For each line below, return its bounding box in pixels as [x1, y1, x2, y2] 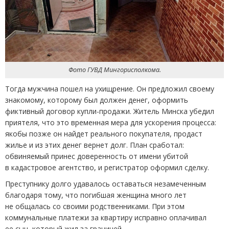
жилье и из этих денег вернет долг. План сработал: [5, 140, 184, 150]
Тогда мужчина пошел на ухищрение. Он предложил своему [5, 84, 214, 94]
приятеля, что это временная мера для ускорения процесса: [5, 118, 216, 128]
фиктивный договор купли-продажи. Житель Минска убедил [5, 106, 214, 117]
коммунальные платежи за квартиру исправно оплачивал [5, 213, 207, 223]
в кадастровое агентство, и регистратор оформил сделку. [5, 163, 209, 173]
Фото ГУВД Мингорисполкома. [68, 65, 161, 75]
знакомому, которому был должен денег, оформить [5, 95, 188, 105]
